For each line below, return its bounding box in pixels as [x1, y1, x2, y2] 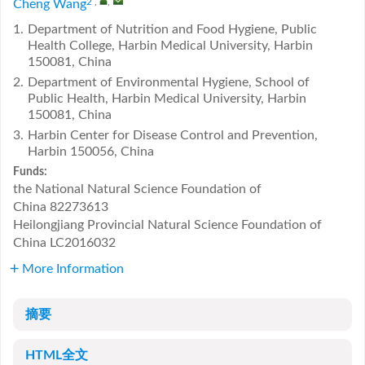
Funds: [13, 166, 50, 178]
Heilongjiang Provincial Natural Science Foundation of [13, 218, 322, 231]
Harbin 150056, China [28, 145, 154, 158]
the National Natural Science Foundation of [13, 182, 262, 196]
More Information [22, 262, 124, 275]
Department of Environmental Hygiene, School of [28, 76, 310, 89]
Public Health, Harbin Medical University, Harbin [28, 92, 306, 105]
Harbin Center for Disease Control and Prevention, [28, 129, 318, 142]
